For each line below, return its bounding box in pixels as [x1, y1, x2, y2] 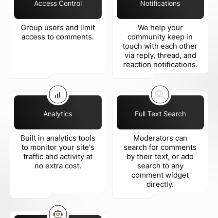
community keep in [127, 32, 193, 41]
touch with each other [123, 41, 198, 51]
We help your [137, 23, 183, 32]
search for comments [124, 143, 197, 152]
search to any [137, 161, 183, 170]
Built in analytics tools [20, 133, 95, 143]
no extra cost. [34, 161, 81, 170]
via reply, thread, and [124, 51, 196, 60]
